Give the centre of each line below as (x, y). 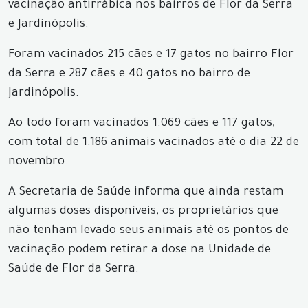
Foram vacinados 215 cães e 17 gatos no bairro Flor (151, 55)
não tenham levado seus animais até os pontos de (148, 231)
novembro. (38, 163)
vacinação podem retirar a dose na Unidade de (140, 251)
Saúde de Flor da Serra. (74, 270)
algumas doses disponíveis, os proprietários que (143, 212)
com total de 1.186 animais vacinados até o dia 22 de (154, 143)
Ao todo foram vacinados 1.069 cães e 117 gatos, (142, 124)
